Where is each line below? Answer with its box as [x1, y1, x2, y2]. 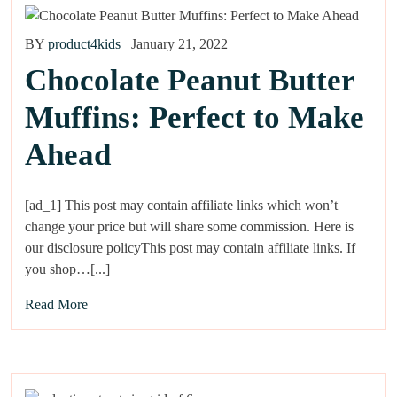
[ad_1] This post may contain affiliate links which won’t [25, 198, 338, 214]
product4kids [48, 36, 121, 52]
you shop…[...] [25, 261, 110, 277]
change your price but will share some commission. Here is [25, 219, 354, 235]
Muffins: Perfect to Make [25, 100, 364, 136]
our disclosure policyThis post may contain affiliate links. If [25, 240, 355, 256]
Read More [25, 297, 88, 313]
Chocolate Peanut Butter [25, 63, 354, 98]
